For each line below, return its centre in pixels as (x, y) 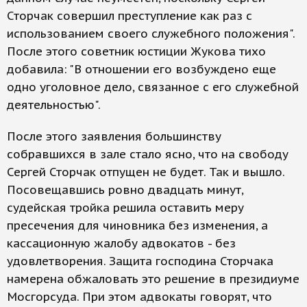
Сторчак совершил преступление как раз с (130, 16)
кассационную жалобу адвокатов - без (121, 243)
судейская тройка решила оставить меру (125, 208)
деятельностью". (54, 105)
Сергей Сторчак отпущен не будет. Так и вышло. (146, 172)
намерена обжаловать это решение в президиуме (153, 279)
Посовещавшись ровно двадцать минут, (125, 190)
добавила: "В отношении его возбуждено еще (142, 69)
